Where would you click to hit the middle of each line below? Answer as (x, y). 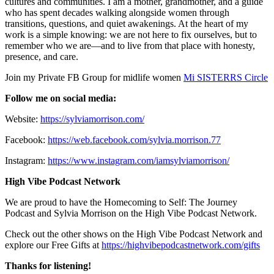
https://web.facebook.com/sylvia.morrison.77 (134, 140)
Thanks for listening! (48, 266)
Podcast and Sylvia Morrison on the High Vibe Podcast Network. (131, 213)
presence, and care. (42, 57)
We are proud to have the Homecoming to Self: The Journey (121, 202)
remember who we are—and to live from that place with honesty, (130, 46)
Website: (23, 119)
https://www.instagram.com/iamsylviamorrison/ (139, 161)
